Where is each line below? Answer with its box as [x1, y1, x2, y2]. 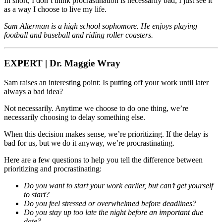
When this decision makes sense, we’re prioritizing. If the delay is [4, 129, 208, 138]
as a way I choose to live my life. [4, 5, 107, 14]
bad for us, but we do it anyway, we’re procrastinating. [4, 138, 174, 147]
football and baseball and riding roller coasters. [4, 31, 153, 40]
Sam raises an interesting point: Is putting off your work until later [4, 78, 209, 87]
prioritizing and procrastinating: [4, 164, 102, 173]
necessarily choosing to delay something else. [4, 112, 145, 121]
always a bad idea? [4, 87, 63, 96]
